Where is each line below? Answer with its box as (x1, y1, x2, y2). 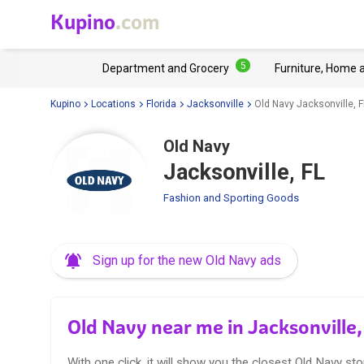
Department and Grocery (102, 62, 229, 75)
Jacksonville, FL (163, 159, 325, 185)
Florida (146, 97, 176, 110)
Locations (91, 97, 136, 110)
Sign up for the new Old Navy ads (93, 253, 281, 268)
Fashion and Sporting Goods (163, 192, 299, 204)
